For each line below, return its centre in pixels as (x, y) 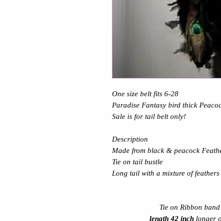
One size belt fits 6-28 (145, 94)
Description (132, 139)
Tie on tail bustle (137, 162)
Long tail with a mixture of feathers (166, 173)
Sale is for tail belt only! (149, 116)
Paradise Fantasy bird (147, 105)
